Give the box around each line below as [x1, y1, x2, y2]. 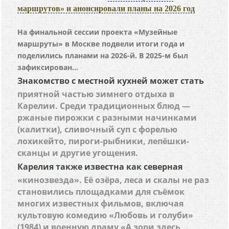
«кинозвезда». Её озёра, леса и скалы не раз [17, 174, 210, 186]
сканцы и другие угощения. [17, 147, 139, 158]
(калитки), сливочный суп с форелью [17, 124, 178, 135]
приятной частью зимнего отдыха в [17, 88, 175, 100]
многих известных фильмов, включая [17, 198, 184, 209]
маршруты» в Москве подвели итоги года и [17, 39, 185, 49]
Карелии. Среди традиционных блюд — [17, 100, 191, 111]
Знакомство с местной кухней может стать [17, 75, 204, 86]
